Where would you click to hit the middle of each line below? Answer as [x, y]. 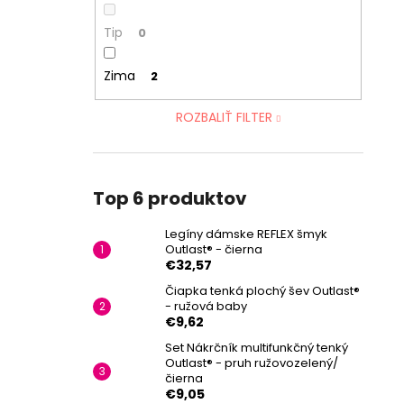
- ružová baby [206, 306]
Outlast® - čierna [214, 249]
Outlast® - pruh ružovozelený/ [252, 363]
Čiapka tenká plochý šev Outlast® [262, 290]
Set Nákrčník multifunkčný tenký [257, 347]
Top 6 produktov [170, 198]
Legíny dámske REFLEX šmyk [246, 234]
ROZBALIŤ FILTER [224, 117]
